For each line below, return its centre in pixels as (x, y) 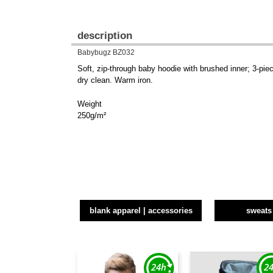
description (105, 36)
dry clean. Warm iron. (115, 80)
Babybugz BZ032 (106, 52)
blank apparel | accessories (141, 211)
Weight (90, 104)
